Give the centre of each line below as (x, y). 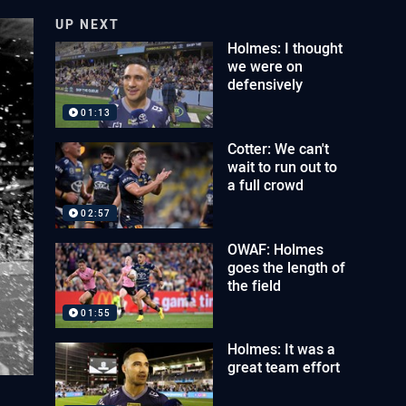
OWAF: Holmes (276, 249)
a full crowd (266, 184)
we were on (266, 66)
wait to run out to (283, 166)
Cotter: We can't (279, 148)
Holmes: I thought (285, 48)
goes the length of (287, 267)
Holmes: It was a (282, 349)
